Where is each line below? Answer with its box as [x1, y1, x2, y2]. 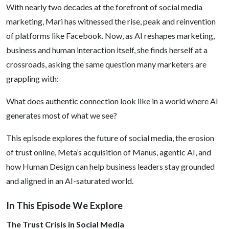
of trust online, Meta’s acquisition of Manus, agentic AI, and [6, 147, 211, 157]
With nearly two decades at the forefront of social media [6, 2, 202, 12]
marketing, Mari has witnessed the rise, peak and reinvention [6, 16, 216, 26]
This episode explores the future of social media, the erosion [6, 133, 214, 143]
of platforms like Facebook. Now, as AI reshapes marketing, [6, 31, 215, 40]
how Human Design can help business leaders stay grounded [6, 162, 215, 171]
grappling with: [6, 74, 59, 83]
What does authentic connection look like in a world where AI [6, 96, 218, 106]
